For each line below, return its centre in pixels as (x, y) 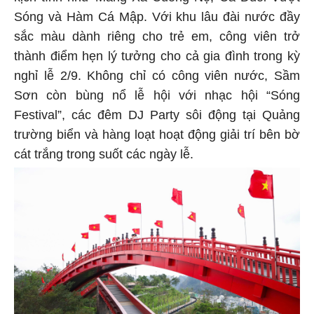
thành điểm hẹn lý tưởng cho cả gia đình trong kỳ (157, 59)
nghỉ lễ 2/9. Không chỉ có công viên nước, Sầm (157, 78)
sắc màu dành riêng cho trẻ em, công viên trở (157, 39)
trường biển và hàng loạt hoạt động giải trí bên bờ (157, 137)
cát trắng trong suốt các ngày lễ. (104, 157)
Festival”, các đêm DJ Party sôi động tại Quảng (157, 117)
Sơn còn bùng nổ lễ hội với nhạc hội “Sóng (157, 98)
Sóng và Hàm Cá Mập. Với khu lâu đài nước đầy (157, 19)
